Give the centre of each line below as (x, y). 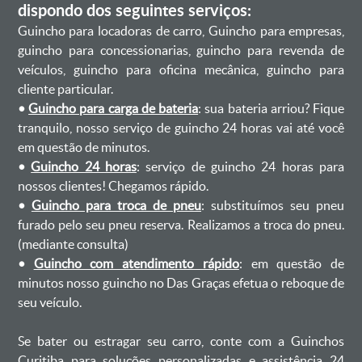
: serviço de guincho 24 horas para (240, 166)
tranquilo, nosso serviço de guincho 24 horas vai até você (181, 128)
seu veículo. (49, 302)
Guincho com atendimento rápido (136, 263)
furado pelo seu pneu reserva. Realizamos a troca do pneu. (181, 225)
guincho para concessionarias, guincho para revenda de (181, 50)
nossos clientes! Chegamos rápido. (113, 186)
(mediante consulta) (73, 244)
